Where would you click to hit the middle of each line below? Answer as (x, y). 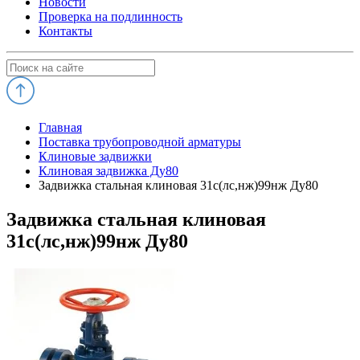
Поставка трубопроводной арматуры (140, 142)
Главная (60, 127)
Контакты (65, 31)
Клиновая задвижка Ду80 (108, 171)
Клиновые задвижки (95, 156)
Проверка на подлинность (110, 16)
